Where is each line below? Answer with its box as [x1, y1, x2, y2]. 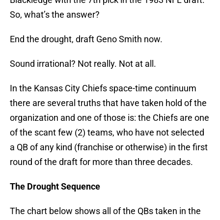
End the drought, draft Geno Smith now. [10, 34, 163, 45]
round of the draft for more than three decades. [10, 157, 193, 167]
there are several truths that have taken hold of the [10, 98, 207, 109]
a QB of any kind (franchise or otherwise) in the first [10, 142, 208, 153]
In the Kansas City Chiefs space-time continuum [10, 83, 196, 94]
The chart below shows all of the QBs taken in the [10, 206, 201, 217]
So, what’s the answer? [10, 9, 100, 20]
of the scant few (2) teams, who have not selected [10, 127, 204, 138]
